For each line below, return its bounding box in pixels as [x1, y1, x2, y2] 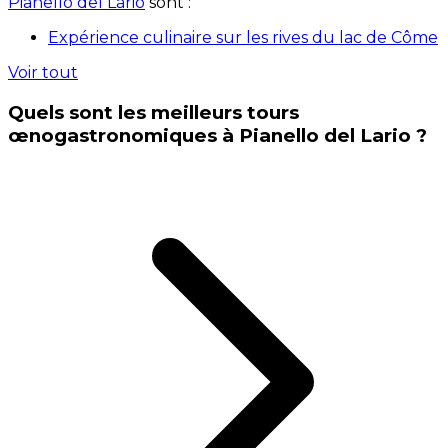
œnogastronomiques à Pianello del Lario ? [8, 124, 427, 148]
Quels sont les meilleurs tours [8, 101, 299, 125]
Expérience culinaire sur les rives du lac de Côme [48, 28, 438, 48]
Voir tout [8, 63, 78, 83]
